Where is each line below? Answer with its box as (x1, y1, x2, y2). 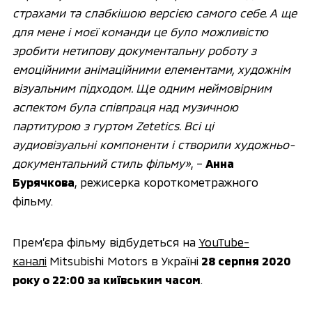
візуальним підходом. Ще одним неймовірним (12, 81, 272, 95)
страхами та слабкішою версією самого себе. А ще (12, 6, 297, 20)
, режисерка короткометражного (74, 175, 258, 189)
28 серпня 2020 (201, 253, 291, 268)
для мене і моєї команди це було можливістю (12, 24, 268, 39)
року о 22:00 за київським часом (12, 272, 201, 287)
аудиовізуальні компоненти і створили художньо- (12, 137, 295, 152)
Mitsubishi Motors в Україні (46, 253, 201, 268)
